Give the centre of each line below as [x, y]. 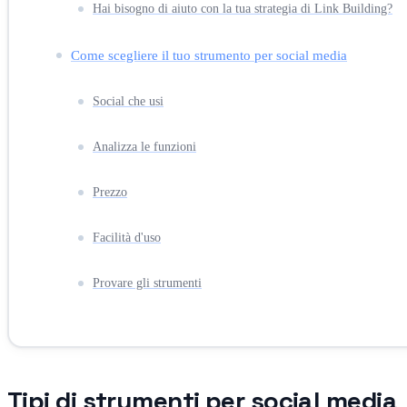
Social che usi [128, 101]
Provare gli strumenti [147, 283]
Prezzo [110, 192]
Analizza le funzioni [144, 146]
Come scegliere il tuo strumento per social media [209, 55]
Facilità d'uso [127, 237]
